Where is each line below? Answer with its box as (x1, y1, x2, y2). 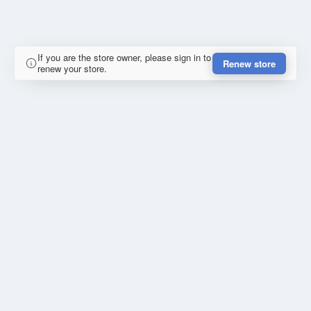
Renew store (223, 56, 276, 70)
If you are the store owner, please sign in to (37, 51, 211, 65)
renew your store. (37, 62, 107, 76)
